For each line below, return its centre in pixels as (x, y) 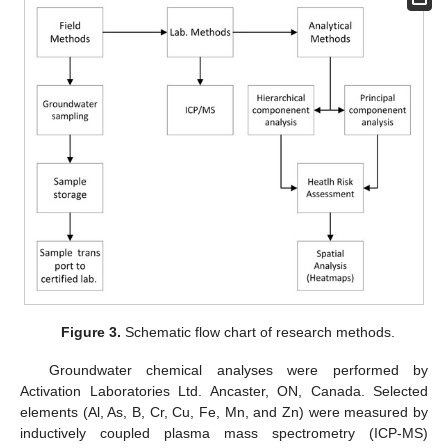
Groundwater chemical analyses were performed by (238, 369)
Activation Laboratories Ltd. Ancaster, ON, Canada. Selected (224, 390)
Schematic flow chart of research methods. (258, 331)
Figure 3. (91, 331)
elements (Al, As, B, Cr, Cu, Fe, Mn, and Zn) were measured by (224, 411)
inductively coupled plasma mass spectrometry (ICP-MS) (224, 432)
